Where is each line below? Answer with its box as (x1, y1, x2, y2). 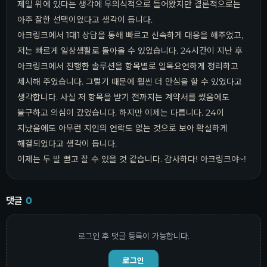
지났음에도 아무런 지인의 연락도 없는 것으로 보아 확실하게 (17, 123, 228, 133)
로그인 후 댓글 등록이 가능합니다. (77, 231, 190, 241)
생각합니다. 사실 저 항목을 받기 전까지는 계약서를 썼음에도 (17, 92, 229, 103)
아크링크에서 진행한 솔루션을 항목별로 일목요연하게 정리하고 (17, 61, 238, 72)
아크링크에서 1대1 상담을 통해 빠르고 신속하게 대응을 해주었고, (17, 30, 243, 41)
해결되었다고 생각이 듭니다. (17, 138, 117, 149)
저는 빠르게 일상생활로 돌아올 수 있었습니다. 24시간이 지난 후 (17, 45, 243, 56)
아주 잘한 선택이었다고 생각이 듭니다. (17, 14, 153, 25)
